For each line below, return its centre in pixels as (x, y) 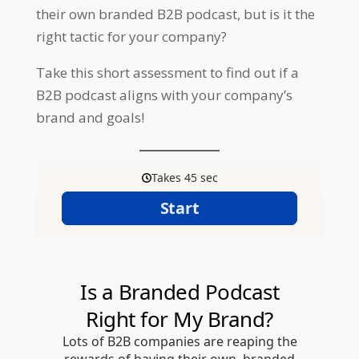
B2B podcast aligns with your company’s (164, 95)
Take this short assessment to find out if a (167, 73)
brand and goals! (90, 117)
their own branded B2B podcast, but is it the (175, 14)
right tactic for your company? (131, 36)
